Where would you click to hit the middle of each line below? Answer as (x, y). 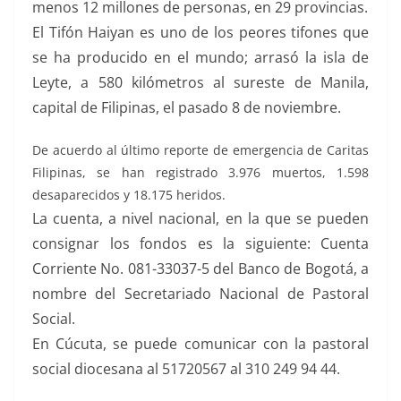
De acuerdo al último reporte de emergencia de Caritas (200, 150)
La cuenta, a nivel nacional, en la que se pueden (200, 218)
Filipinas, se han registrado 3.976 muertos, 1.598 (200, 172)
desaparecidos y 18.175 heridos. (129, 195)
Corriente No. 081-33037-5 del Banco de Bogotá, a (200, 269)
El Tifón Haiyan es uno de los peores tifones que (200, 32)
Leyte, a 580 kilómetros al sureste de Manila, (200, 82)
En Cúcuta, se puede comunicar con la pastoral (200, 344)
